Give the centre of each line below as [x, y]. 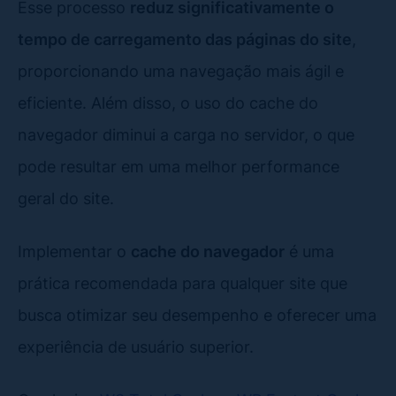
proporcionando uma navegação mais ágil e [181, 70]
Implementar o [74, 251]
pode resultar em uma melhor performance [179, 166]
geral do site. [66, 198]
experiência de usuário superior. [136, 346]
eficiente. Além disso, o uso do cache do [168, 102]
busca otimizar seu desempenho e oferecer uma [197, 314]
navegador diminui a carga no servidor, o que [186, 134]
